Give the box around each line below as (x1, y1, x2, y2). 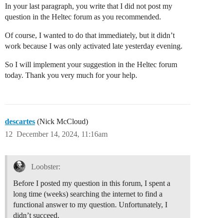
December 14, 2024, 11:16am (17, 130, 108, 139)
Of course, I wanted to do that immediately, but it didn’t (5, 31, 175, 40)
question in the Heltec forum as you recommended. (5, 13, 161, 21)
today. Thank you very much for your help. (5, 71, 137, 80)
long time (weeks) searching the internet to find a (13, 190, 163, 199)
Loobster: (29, 163, 60, 171)
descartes (5, 117, 35, 126)
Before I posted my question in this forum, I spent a (13, 179, 170, 188)
